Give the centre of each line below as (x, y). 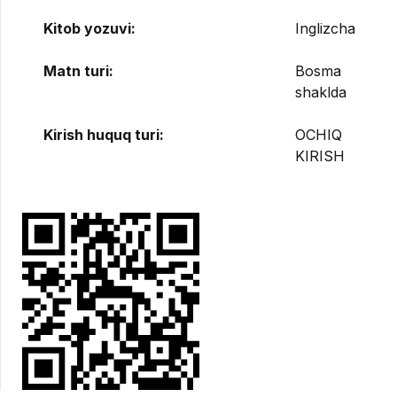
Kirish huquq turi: (104, 135)
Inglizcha (325, 29)
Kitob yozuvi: (90, 29)
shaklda (321, 93)
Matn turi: (78, 71)
